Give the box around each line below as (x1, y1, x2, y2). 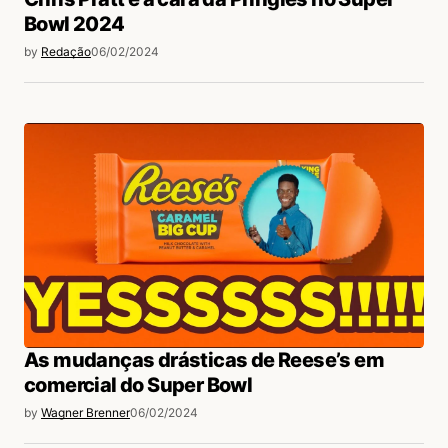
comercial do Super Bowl (24, 373, 253, 398)
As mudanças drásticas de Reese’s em (24, 348, 384, 373)
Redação (41, 43, 91, 59)
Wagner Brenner (41, 405, 130, 421)
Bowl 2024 (24, 11, 125, 36)
